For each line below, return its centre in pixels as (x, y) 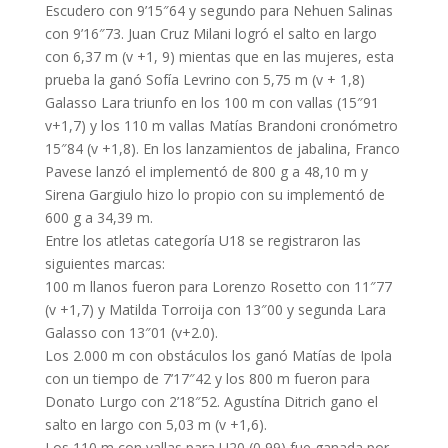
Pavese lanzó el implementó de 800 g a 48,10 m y (206, 171)
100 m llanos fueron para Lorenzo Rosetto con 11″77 (218, 286)
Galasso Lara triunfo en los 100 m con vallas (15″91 (211, 102)
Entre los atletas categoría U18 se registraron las (202, 240)
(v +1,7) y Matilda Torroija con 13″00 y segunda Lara (215, 309)
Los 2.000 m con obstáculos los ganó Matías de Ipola (218, 355)
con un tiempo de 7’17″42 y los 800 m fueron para (207, 378)
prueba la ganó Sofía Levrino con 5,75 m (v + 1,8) (204, 79)
